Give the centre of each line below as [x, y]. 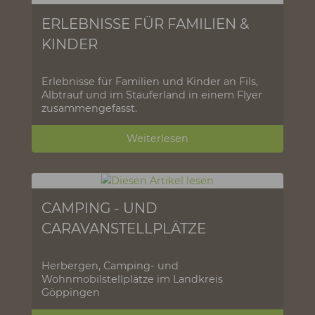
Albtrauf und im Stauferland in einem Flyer [169, 245]
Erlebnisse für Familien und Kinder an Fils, [166, 230]
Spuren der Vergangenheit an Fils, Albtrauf [168, 40]
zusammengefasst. [99, 260]
